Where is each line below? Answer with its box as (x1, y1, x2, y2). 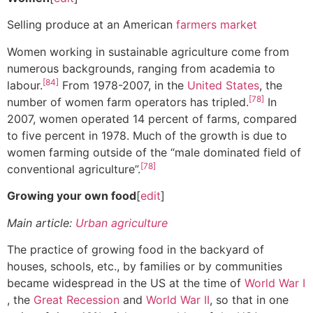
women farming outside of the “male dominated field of (7, 145, 301, 159)
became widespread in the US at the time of (7, 275, 245, 290)
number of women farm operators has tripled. (7, 94, 249, 109)
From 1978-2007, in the (59, 78, 187, 92)
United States (187, 78, 259, 92)
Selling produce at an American (7, 17, 176, 32)
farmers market (176, 17, 257, 32)
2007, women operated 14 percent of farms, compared (7, 111, 297, 126)
